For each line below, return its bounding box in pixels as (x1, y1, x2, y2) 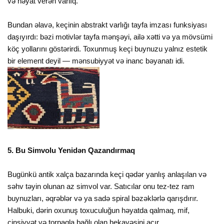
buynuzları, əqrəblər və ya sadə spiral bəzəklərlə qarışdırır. (7, 194, 198, 203)
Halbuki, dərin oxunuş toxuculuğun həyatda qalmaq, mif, (7, 206, 190, 215)
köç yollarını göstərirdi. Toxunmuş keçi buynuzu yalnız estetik (7, 44, 208, 53)
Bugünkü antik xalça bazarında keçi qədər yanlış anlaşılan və (7, 170, 207, 179)
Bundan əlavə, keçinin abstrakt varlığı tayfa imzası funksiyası (7, 20, 207, 29)
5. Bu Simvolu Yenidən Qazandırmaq (7, 146, 135, 155)
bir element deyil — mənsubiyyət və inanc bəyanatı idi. (7, 56, 185, 65)
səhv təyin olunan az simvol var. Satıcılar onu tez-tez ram (7, 182, 195, 191)
